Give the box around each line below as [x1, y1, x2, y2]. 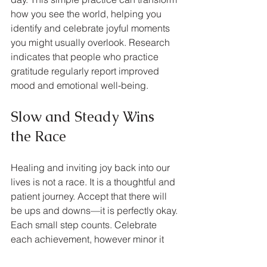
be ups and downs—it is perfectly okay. [11, 204, 180, 217]
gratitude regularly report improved [11, 65, 162, 77]
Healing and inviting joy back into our [11, 162, 172, 174]
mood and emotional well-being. [11, 79, 148, 92]
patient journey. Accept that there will [11, 190, 169, 203]
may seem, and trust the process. [11, 247, 151, 260]
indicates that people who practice [11, 51, 161, 63]
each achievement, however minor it [11, 233, 166, 246]
